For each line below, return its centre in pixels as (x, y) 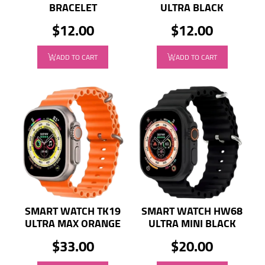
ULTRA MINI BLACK (192, 224)
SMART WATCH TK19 (73, 211)
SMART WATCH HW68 (192, 211)
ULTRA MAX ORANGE (73, 224)
